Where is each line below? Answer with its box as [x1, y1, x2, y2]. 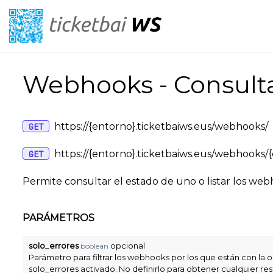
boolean [80, 241, 108, 250]
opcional [110, 241, 145, 250]
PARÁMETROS [23, 212, 94, 224]
